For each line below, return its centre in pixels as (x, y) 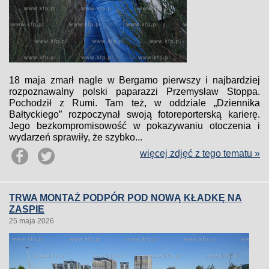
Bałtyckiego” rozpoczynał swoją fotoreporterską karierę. (134, 114)
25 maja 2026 (32, 221)
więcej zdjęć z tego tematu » (200, 153)
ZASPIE (27, 209)
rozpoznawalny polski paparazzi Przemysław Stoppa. (134, 92)
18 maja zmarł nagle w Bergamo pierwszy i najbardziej (134, 80)
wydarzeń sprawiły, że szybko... (76, 137)
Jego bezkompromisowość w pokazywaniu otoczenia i (134, 126)
